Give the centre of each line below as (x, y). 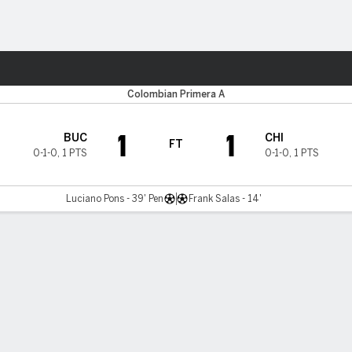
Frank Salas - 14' (225, 199)
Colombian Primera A (176, 94)
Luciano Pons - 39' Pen (114, 199)
